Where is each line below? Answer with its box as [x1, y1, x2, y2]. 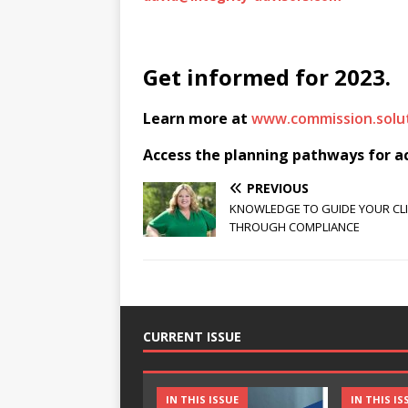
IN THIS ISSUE [166, 392, 239, 406]
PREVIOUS [247, 178, 309, 197]
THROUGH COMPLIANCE [229, 218, 360, 235]
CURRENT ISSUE [143, 327, 241, 345]
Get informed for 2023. [143, 61, 391, 92]
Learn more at [143, 107, 251, 128]
